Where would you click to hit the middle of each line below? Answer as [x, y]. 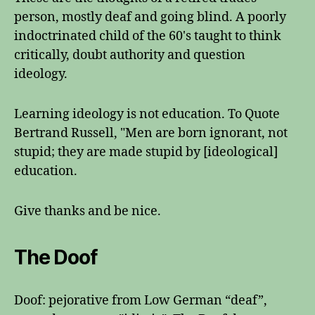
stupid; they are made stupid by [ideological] [146, 152]
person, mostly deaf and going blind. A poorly [150, 17]
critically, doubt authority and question [130, 55]
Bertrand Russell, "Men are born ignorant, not [151, 133]
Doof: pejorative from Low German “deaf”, [141, 301]
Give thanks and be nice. [88, 211]
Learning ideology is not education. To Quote [147, 114]
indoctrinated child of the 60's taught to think [148, 36]
